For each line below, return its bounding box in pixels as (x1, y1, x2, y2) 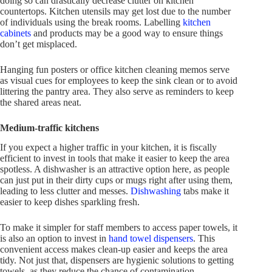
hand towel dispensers (109, 233, 193, 244)
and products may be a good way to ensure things (31, 27, 223, 38)
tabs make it (181, 186, 229, 197)
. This (193, 233, 215, 244)
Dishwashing (131, 186, 181, 197)
